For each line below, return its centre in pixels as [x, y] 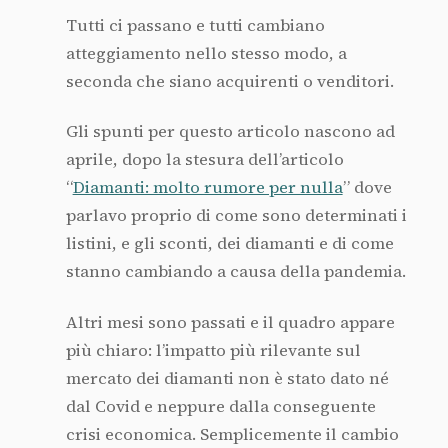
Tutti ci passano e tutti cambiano [195, 25]
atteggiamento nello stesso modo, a [206, 53]
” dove [367, 188]
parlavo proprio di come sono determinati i [236, 216]
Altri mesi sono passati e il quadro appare [230, 323]
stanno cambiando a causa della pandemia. [235, 272]
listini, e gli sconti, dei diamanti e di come [229, 244]
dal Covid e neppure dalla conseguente [220, 407]
